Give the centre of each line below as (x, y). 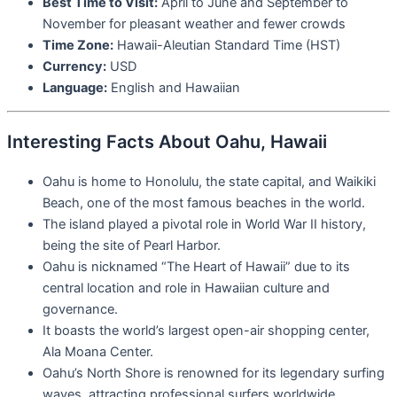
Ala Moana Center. (98, 352)
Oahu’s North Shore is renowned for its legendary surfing (214, 374)
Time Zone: (78, 45)
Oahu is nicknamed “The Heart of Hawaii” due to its (196, 267)
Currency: (74, 66)
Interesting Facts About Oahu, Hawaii (167, 142)
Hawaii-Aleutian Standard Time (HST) (227, 45)
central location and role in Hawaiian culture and (186, 288)
